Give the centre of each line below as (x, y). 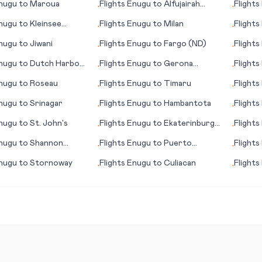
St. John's (49, 123)
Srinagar (46, 104)
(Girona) (116, 75)
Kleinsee (45, 24)
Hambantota (188, 104)
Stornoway (51, 163)
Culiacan (180, 163)
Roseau (44, 84)
